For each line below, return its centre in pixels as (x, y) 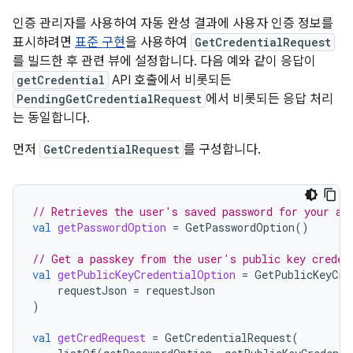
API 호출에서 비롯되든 (170, 80)
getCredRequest (102, 338)
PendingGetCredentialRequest (109, 99)
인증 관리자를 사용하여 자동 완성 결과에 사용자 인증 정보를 (173, 24)
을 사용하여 (158, 43)
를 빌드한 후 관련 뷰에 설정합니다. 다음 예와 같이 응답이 (164, 61)
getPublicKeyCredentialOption (147, 275)
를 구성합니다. (222, 150)
